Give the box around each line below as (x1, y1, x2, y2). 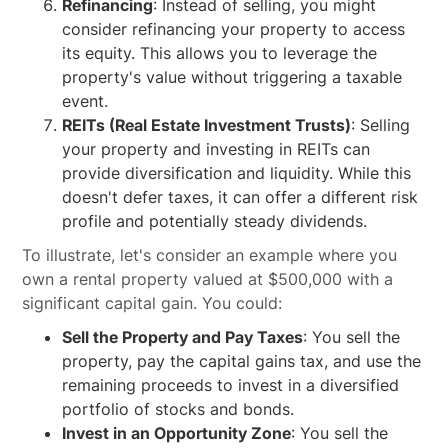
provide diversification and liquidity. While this (62, 163, 412, 183)
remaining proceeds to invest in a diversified (62, 375, 400, 395)
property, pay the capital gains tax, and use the (62, 351, 422, 371)
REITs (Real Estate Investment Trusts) (62, 115, 352, 135)
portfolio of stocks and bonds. (62, 399, 295, 419)
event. (62, 91, 109, 111)
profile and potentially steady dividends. (62, 211, 368, 231)
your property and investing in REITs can (62, 139, 371, 159)
